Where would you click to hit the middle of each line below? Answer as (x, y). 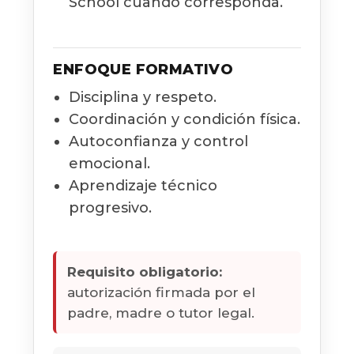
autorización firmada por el (162, 292)
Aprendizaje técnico (143, 185)
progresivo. (111, 207)
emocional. (110, 163)
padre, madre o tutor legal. (161, 313)
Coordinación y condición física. (185, 119)
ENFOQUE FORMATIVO (143, 69)
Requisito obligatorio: (145, 271)
